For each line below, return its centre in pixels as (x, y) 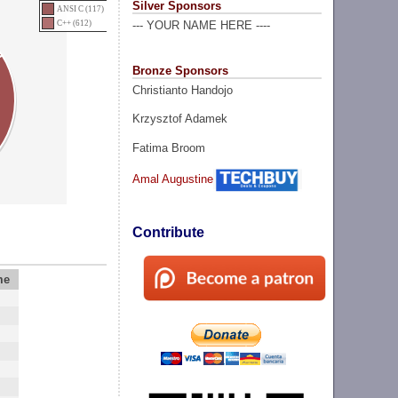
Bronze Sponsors (180, 70)
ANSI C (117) (81, 8)
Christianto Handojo (182, 90)
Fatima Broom (168, 147)
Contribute (168, 233)
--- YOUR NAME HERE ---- (201, 26)
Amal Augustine (172, 179)
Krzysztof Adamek (179, 119)
